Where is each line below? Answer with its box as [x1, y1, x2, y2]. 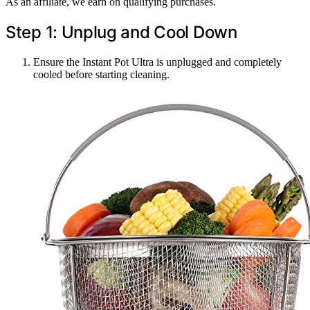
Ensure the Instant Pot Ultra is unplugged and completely [33, 56, 282, 69]
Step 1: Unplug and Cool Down [6, 22, 237, 43]
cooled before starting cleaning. [33, 69, 170, 81]
